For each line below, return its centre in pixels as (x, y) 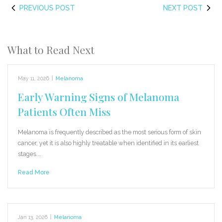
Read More (34, 172)
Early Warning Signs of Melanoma (99, 96)
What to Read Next (51, 49)
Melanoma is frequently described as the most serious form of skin (110, 132)
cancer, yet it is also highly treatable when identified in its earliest (108, 143)
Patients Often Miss (64, 111)
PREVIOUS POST (47, 8)
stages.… (29, 154)
